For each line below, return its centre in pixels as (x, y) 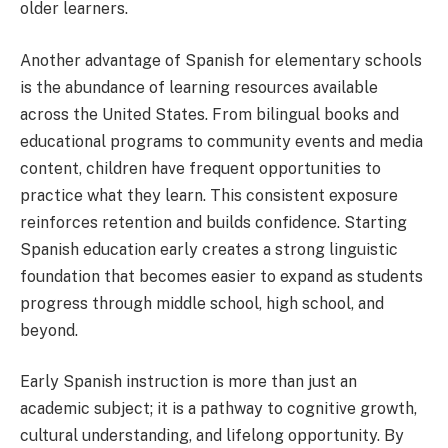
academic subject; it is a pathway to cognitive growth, (218, 409)
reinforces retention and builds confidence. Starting (213, 222)
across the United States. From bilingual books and (209, 114)
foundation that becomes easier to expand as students (221, 276)
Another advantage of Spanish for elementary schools (221, 60)
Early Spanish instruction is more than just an (188, 382)
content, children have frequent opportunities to (200, 168)
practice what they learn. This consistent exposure (209, 195)
